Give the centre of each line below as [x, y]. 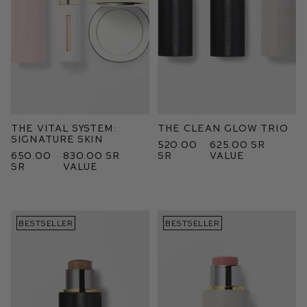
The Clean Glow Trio [223, 128]
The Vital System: [64, 128]
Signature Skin [57, 139]
